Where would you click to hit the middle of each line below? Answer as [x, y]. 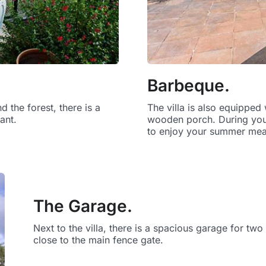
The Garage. [83, 206]
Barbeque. [189, 86]
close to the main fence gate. [98, 240]
